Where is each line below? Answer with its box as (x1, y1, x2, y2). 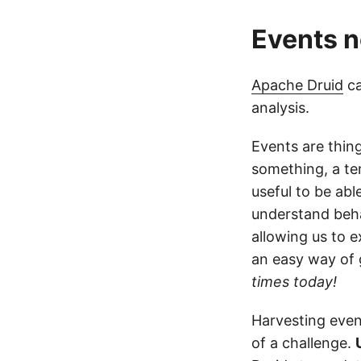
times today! (251, 273, 337, 290)
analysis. (251, 99, 309, 116)
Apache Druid (251, 77, 343, 93)
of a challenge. (251, 334, 355, 351)
